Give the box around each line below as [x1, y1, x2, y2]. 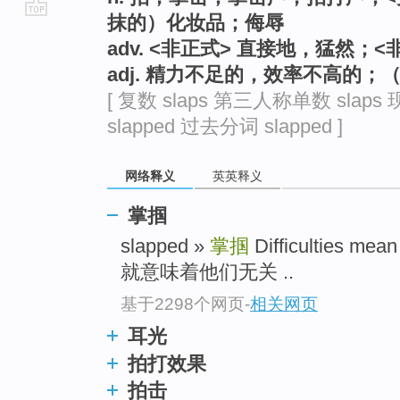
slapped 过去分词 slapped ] [107, 115, 343, 137]
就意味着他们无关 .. [121, 261, 294, 284]
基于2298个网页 [121, 294, 245, 313]
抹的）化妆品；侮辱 [107, 12, 284, 34]
